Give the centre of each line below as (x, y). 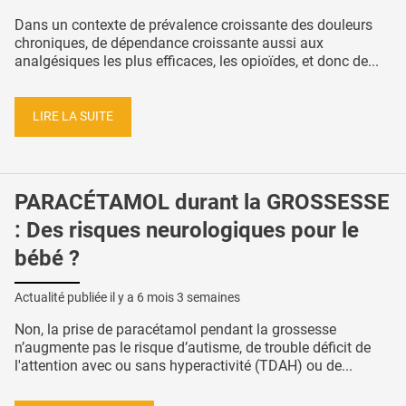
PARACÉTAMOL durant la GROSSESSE (202, 202)
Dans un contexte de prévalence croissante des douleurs (193, 25)
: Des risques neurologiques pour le (187, 230)
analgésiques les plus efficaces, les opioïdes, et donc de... (197, 62)
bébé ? (47, 258)
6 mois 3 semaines (188, 297)
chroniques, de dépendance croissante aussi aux (169, 43)
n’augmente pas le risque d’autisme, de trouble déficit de (193, 347)
